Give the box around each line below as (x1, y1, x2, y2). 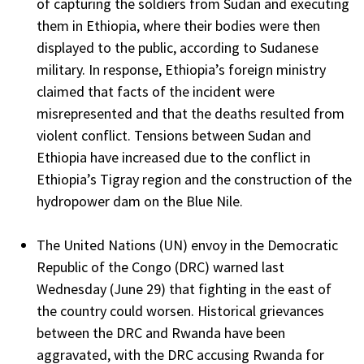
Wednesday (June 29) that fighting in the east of (37, 279, 331, 299)
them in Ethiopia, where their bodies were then (37, 16, 320, 36)
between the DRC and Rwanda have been (37, 323, 285, 343)
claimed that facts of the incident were (37, 82, 275, 102)
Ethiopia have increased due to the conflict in (37, 148, 310, 167)
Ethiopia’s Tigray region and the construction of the (37, 170, 352, 189)
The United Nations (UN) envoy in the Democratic (37, 236, 338, 255)
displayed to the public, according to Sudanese (37, 38, 318, 58)
